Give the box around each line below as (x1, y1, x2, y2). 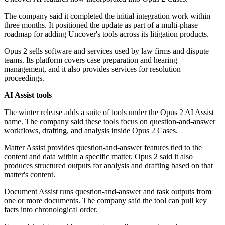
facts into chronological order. (4, 205, 98, 214)
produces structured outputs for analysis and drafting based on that (4, 161, 213, 170)
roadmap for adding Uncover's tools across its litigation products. (4, 30, 209, 39)
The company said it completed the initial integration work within (4, 12, 210, 21)
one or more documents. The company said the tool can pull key (4, 196, 207, 205)
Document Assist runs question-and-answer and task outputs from (4, 187, 211, 196)
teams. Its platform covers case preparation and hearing (4, 56, 177, 65)
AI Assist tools (4, 91, 52, 100)
